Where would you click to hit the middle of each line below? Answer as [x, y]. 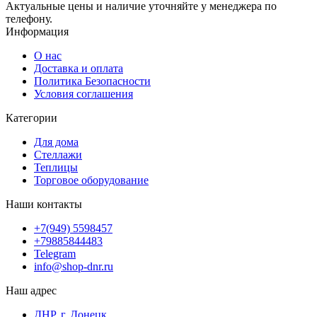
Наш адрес [31, 290]
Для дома [56, 142]
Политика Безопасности [92, 81]
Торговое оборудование [91, 180]
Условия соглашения [83, 93]
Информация [37, 31]
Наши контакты [44, 204]
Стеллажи [58, 154]
